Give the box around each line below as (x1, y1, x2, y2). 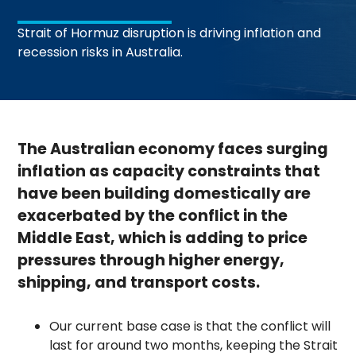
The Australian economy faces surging (17, 137, 329, 160)
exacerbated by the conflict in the (17, 204, 288, 226)
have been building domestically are (17, 182, 311, 204)
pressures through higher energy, (17, 249, 285, 271)
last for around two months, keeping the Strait (49, 335, 339, 354)
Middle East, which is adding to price (17, 226, 308, 249)
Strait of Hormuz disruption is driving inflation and (17, 23, 322, 42)
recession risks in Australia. (17, 42, 184, 61)
